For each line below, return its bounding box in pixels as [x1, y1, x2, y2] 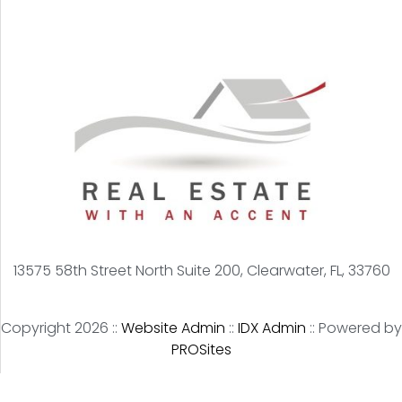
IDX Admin [238, 317, 306, 338]
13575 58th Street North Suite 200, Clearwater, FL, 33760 [13, 260, 390, 282]
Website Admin [121, 317, 225, 338]
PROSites [171, 338, 232, 360]
